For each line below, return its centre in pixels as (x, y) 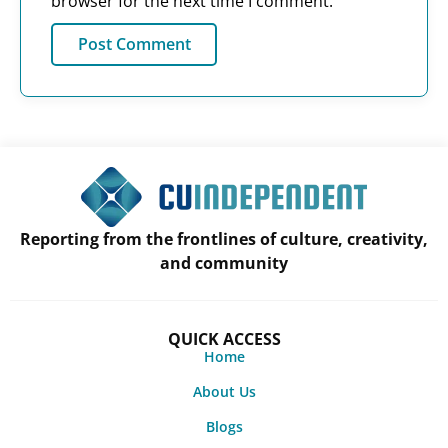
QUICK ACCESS (224, 338)
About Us (224, 391)
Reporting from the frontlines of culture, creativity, (224, 239)
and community (224, 263)
